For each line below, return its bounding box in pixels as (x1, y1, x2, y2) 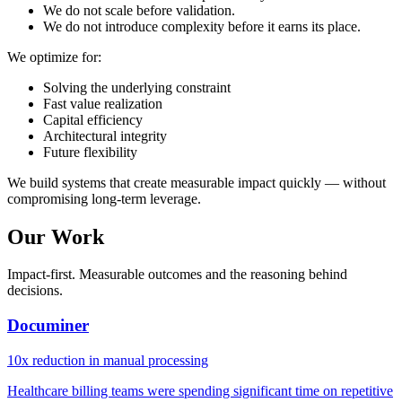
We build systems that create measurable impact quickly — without (7, 174, 386, 190)
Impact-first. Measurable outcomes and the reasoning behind (7, 267, 347, 283)
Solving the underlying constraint (43, 79, 231, 95)
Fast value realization (43, 95, 162, 111)
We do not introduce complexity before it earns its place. (43, 18, 361, 34)
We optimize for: (7, 48, 101, 65)
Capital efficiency (43, 111, 143, 127)
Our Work (7, 224, 104, 249)
